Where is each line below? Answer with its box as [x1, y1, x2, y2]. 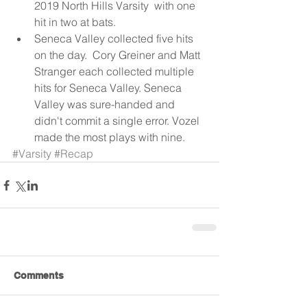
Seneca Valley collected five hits [34, 32, 196, 46]
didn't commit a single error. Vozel [34, 114, 202, 128]
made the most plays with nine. [34, 130, 188, 145]
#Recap [54, 147, 93, 161]
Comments [14, 270, 64, 282]
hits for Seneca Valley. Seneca [34, 81, 184, 95]
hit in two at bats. [34, 15, 121, 29]
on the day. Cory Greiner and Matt [34, 48, 203, 62]
